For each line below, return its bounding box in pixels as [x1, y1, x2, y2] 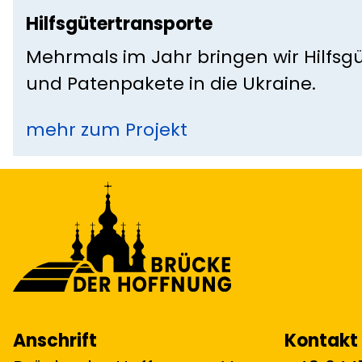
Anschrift [13, 328, 97, 353]
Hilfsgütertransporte [26, 11, 213, 36]
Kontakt [284, 328, 358, 353]
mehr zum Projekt [26, 116, 187, 142]
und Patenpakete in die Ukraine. [26, 70, 316, 96]
